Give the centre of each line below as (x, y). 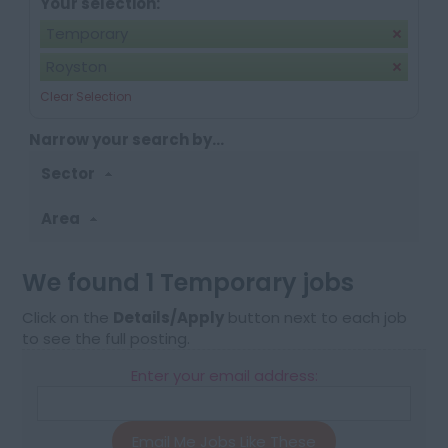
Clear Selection (86, 96)
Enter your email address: (224, 375)
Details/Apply (169, 317)
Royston (77, 66)
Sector (70, 173)
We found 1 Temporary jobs (188, 282)
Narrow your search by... (127, 139)
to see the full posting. (106, 338)
